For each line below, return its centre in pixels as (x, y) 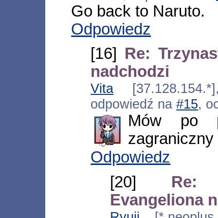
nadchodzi (130, 72)
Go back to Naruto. (138, 11)
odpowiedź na (134, 104)
